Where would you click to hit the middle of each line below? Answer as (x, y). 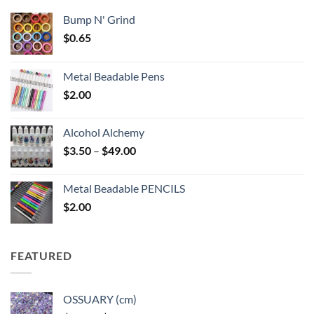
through (155, 194)
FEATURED (41, 256)
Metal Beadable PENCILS (124, 189)
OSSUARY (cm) (100, 299)
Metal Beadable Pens (114, 76)
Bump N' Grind (99, 20)
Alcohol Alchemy (104, 132)
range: (150, 165)
